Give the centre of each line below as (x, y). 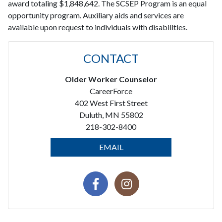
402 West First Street (111, 103)
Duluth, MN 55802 (111, 115)
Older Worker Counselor (111, 79)
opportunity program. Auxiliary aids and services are (96, 15)
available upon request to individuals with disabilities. (98, 27)
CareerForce (111, 91)
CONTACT (111, 58)
